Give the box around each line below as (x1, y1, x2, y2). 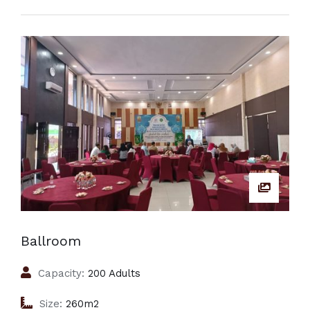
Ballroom (21, 232, 81, 250)
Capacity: (38, 267, 84, 280)
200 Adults (84, 267, 140, 280)
